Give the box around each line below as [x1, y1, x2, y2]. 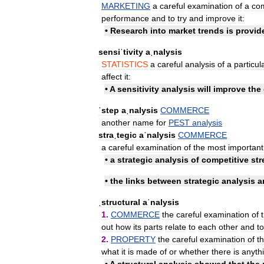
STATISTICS [101, 59, 148, 69]
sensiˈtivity [98, 47, 143, 57]
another [101, 117, 130, 127]
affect [101, 71, 122, 81]
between [147, 176, 181, 186]
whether [179, 246, 209, 256]
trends [198, 25, 224, 35]
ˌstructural [98, 197, 140, 207]
